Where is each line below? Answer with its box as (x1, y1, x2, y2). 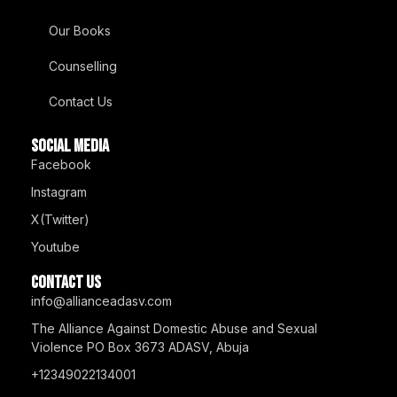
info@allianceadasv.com (31, 293, 172, 308)
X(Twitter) (31, 212, 90, 227)
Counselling (49, 58, 117, 74)
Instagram (31, 184, 87, 199)
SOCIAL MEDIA (31, 136, 109, 157)
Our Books (49, 23, 111, 38)
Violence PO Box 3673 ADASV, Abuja (31, 339, 249, 354)
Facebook (31, 157, 91, 172)
